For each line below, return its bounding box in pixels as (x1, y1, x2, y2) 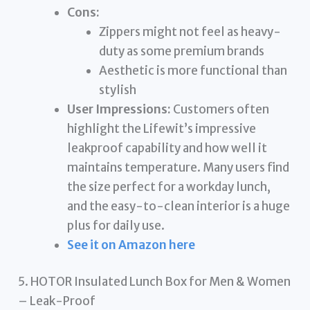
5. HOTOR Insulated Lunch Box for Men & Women (18, 274, 291, 290)
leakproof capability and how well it (67, 140, 268, 156)
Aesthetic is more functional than (98, 62, 287, 78)
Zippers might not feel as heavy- (98, 24, 281, 39)
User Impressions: (67, 101, 172, 117)
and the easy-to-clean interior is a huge (67, 198, 291, 214)
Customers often (171, 101, 270, 117)
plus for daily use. (67, 217, 165, 233)
